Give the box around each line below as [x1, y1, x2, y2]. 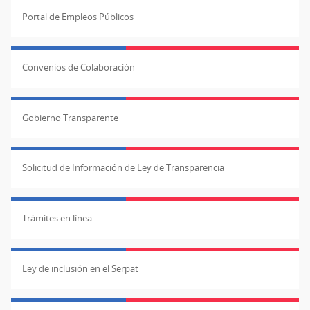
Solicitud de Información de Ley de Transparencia [22, 161, 224, 174]
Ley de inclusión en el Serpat [22, 262, 138, 275]
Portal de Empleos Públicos [22, 10, 134, 23]
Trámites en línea [22, 212, 92, 225]
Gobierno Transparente [22, 111, 118, 124]
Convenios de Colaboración [22, 60, 135, 73]
